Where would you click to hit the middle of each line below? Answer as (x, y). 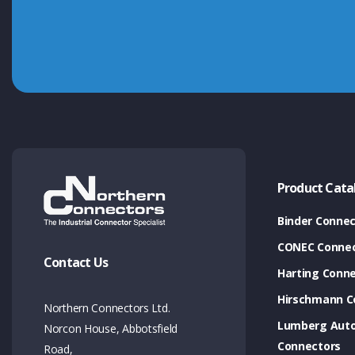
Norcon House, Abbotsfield (111, 328)
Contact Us (76, 262)
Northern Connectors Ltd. (110, 307)
